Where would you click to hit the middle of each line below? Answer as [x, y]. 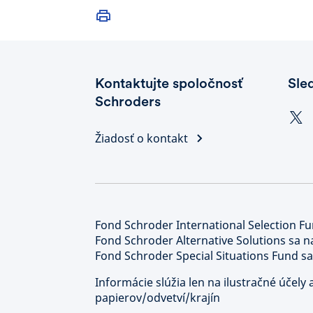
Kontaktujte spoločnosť [169, 83]
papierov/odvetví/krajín [158, 298]
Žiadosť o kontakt [141, 138]
